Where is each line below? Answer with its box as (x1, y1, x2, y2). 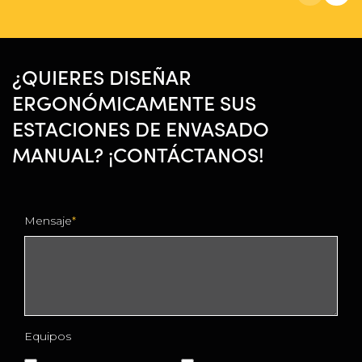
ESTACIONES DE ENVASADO (12, 113, 269, 142)
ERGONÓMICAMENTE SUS (12, 87, 256, 116)
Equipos (24, 328, 71, 343)
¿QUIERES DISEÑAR (12, 61, 192, 90)
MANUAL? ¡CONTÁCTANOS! (12, 139, 264, 168)
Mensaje (24, 213, 72, 228)
